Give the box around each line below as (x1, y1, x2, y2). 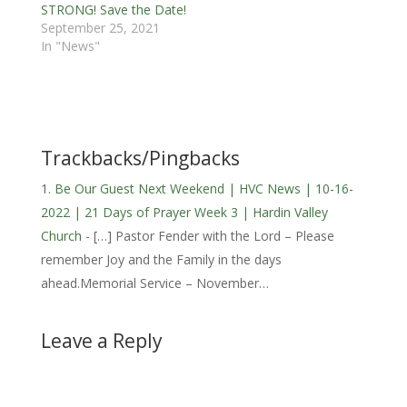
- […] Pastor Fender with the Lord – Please (81, 226, 334, 244)
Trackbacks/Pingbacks (40, 144, 240, 171)
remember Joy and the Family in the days (40, 250, 282, 268)
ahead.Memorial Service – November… (40, 273, 269, 292)
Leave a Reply (40, 327, 163, 353)
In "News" (40, 36, 100, 55)
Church (40, 226, 82, 244)
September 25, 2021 (40, 18, 160, 36)
